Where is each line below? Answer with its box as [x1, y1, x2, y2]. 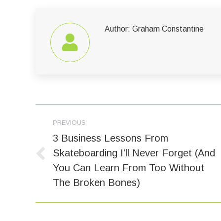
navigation [35, 126, 110, 146]
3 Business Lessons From [53, 132, 168, 144]
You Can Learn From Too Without [53, 162, 204, 173]
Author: [105, 24, 130, 33]
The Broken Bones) [53, 177, 140, 188]
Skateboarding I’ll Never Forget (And [53, 147, 215, 158]
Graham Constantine [130, 24, 204, 33]
